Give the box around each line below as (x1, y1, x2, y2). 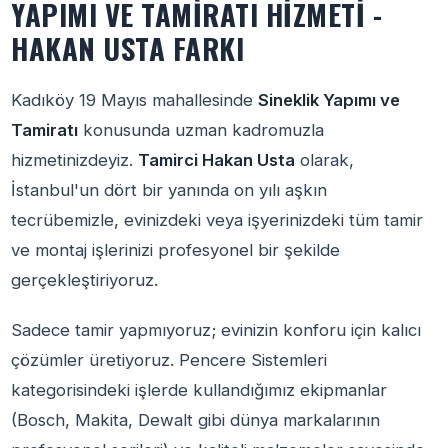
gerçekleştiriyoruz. (11, 270, 159, 290)
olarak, (295, 150, 355, 170)
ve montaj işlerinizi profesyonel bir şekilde (11, 240, 341, 260)
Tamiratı (11, 120, 79, 140)
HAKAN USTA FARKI (11, 27, 245, 69)
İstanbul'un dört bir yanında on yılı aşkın (11, 180, 328, 200)
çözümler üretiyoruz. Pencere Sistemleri (11, 350, 328, 370)
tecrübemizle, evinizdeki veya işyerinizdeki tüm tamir (11, 210, 424, 230)
